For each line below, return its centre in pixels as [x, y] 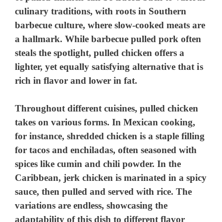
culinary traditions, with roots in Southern [101, 11]
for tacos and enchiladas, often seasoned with [106, 150]
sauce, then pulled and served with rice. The [104, 192]
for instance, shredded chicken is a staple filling [110, 136]
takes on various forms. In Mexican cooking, [105, 122]
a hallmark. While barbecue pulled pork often [108, 39]
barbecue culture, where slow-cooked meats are [110, 25]
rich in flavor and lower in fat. [76, 80]
